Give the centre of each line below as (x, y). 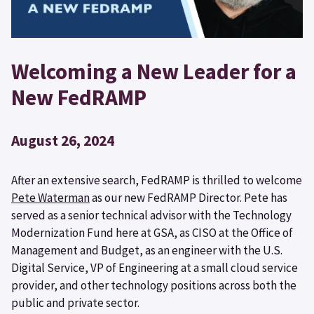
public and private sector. (75, 303)
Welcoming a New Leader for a (154, 72)
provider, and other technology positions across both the (154, 286)
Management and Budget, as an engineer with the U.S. (147, 251)
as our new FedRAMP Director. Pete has (189, 198)
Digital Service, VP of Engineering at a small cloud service (155, 268)
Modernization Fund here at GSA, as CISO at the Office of (152, 233)
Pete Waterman (50, 198)
